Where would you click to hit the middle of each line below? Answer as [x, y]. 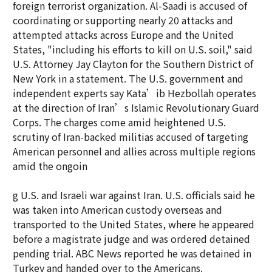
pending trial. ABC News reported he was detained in [132, 253]
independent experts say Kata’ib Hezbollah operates [134, 93]
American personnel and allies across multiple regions [134, 151]
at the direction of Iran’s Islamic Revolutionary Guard [136, 107]
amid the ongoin [50, 166]
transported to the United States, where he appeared [134, 224]
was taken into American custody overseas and [117, 209]
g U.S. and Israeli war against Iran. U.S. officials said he [134, 195]
